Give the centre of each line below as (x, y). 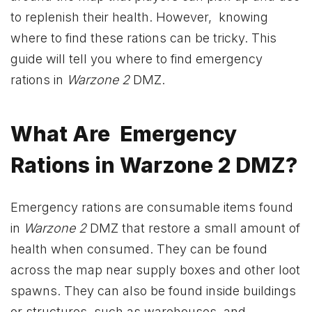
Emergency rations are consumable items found (152, 207)
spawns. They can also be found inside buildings (153, 290)
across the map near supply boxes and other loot (155, 270)
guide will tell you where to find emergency (136, 58)
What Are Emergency (124, 134)
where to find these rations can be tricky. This (143, 38)
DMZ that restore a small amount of (193, 228)
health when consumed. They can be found (139, 249)
